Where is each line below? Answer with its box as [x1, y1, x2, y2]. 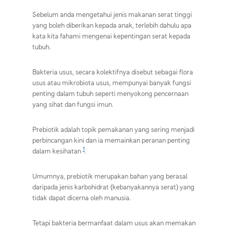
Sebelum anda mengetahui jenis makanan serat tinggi [32, 9, 192, 19]
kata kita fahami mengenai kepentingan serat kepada [32, 31, 190, 41]
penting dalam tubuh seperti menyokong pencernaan [32, 88, 188, 98]
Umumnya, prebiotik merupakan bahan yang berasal [32, 171, 187, 181]
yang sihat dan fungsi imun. [32, 99, 113, 109]
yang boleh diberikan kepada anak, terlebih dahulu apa [32, 20, 191, 30]
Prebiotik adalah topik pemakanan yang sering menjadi [32, 124, 195, 134]
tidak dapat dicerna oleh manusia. [32, 193, 131, 202]
